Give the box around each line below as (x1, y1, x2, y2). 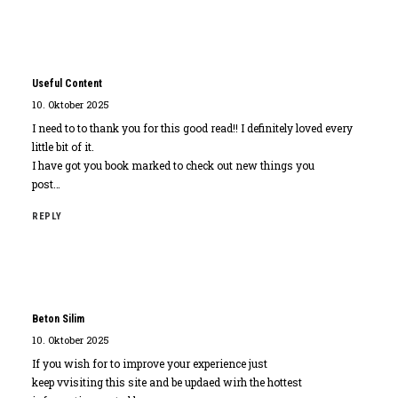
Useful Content (32, 77, 102, 90)
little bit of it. (32, 139, 94, 154)
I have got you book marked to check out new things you (32, 158, 314, 172)
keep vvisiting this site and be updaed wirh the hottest (32, 375, 302, 389)
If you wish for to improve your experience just (32, 356, 267, 370)
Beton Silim (32, 313, 84, 325)
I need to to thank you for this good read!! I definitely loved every (32, 121, 353, 135)
